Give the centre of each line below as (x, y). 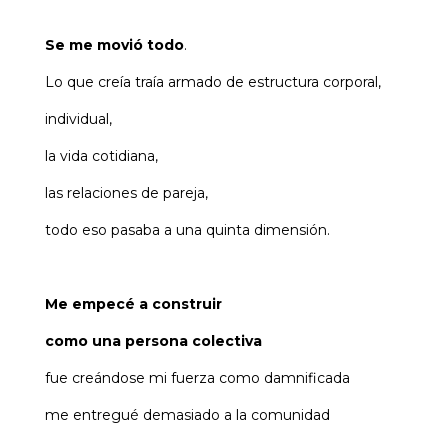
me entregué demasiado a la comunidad (187, 415)
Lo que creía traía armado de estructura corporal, (212, 82)
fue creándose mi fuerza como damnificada (197, 378)
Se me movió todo (114, 45)
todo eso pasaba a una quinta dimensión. (187, 230)
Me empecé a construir (133, 304)
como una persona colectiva (153, 341)
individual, (78, 119)
